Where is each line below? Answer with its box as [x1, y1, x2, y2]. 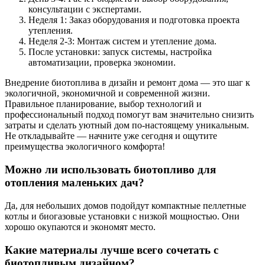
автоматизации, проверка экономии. [28, 57, 176, 68]
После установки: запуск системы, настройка [28, 47, 212, 57]
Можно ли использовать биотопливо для [5, 163, 216, 176]
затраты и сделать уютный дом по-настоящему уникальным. [5, 120, 249, 131]
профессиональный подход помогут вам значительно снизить [5, 109, 254, 120]
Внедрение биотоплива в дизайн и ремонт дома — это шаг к [5, 77, 250, 88]
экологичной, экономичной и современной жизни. [5, 88, 210, 99]
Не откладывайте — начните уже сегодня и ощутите [5, 131, 217, 141]
